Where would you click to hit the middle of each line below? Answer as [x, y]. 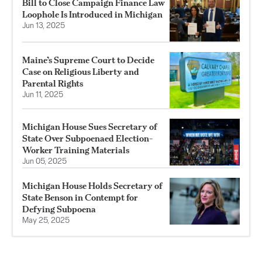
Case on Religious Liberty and [81, 71]
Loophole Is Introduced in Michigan [92, 14]
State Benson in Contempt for [80, 197]
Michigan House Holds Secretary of [92, 185]
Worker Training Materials [76, 150]
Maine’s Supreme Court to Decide [88, 60]
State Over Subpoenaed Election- [88, 138]
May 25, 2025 [46, 220]
